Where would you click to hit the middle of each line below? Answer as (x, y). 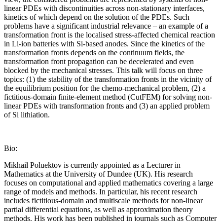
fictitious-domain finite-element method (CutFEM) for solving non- (108, 97)
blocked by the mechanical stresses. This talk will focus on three (103, 70)
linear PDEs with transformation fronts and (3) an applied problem (107, 106)
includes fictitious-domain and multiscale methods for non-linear (103, 200)
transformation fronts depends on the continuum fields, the (94, 52)
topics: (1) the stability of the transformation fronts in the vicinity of (108, 79)
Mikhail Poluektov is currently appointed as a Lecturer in (92, 165)
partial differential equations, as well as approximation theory (98, 209)
